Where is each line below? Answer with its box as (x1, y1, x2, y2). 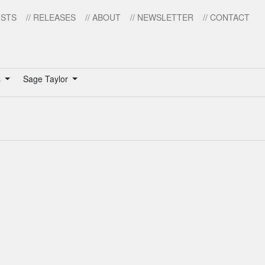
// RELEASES (26, 11, 76, 23)
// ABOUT (85, 11, 121, 23)
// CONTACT (203, 11, 250, 23)
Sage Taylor (22, 73, 70, 85)
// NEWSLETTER (130, 11, 193, 23)
